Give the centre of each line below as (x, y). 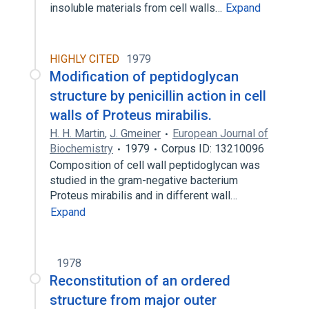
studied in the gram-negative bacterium (144, 180)
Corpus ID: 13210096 (213, 149)
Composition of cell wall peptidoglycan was (155, 165)
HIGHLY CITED (84, 59)
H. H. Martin (77, 133)
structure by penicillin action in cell (158, 96)
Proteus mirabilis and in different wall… (145, 196)
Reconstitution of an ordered (140, 281)
